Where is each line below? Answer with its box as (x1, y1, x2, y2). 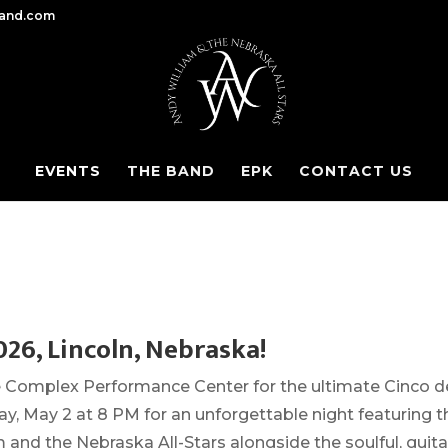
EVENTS (35, 162, 101, 180)
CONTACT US (299, 162, 413, 180)
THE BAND (127, 162, 215, 180)
